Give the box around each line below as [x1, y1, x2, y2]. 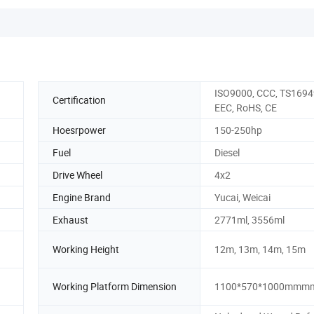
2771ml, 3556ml [214, 212, 285, 226]
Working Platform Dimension [53, 280, 177, 294]
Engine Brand [53, 190, 111, 204]
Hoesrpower [53, 123, 106, 137]
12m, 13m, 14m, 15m [214, 243, 306, 257]
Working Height [53, 243, 119, 257]
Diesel [214, 145, 240, 159]
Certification [53, 93, 106, 107]
